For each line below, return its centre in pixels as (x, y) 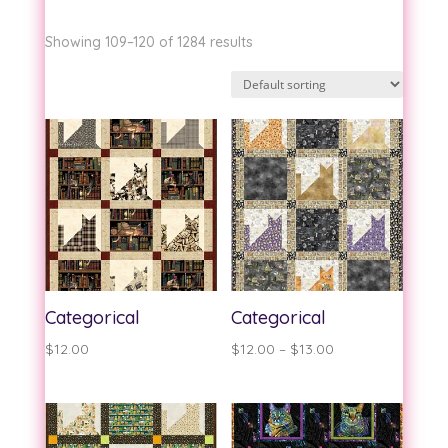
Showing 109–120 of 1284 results (148, 42)
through (359, 426)
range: (354, 374)
